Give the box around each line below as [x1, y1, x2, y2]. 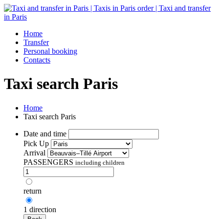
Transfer [23, 38, 49, 46]
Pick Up [23, 139, 49, 148]
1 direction [23, 205, 56, 214]
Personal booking [23, 47, 77, 55]
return [23, 186, 42, 195]
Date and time [23, 129, 66, 138]
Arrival [23, 148, 45, 157]
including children [75, 158, 125, 166]
